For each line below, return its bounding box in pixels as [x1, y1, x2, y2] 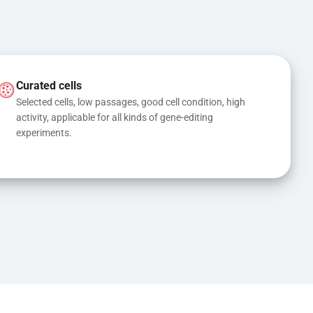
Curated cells [15, 78, 82, 92]
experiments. [15, 126, 72, 138]
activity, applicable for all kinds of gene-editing [15, 111, 213, 123]
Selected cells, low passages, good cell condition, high [15, 96, 245, 108]
